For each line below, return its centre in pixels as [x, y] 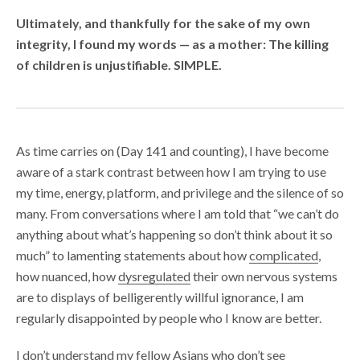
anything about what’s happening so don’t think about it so [174, 234]
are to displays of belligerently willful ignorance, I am [160, 297]
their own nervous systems [264, 276]
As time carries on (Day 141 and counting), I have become [172, 150]
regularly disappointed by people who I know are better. [169, 317]
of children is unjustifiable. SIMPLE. [119, 64]
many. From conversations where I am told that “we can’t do [178, 213]
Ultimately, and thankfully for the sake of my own [163, 22]
